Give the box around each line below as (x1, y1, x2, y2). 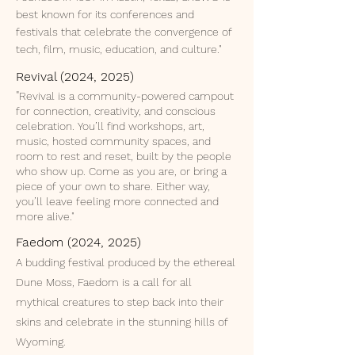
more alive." (16, 210, 74, 223)
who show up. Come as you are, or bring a (16, 165, 227, 177)
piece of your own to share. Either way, (16, 180, 210, 193)
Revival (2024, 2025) (16, 69, 134, 84)
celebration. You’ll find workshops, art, (16, 120, 204, 132)
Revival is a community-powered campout (19, 90, 234, 102)
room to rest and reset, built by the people (16, 150, 231, 162)
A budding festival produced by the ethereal (16, 256, 235, 269)
